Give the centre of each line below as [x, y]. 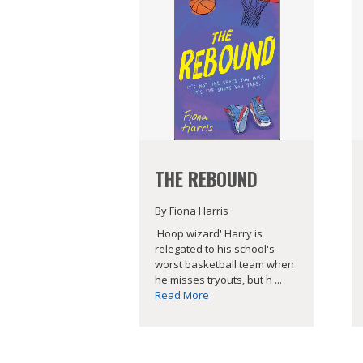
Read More [182, 295]
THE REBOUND [206, 179]
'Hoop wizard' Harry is [209, 234]
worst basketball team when [224, 265]
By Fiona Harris [192, 210]
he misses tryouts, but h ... [218, 280]
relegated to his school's [215, 249]
